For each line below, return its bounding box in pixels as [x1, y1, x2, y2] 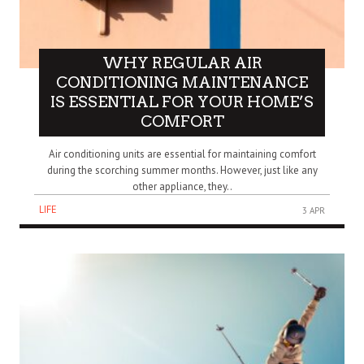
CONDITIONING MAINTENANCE [56, 73, 308, 93]
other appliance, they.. [132, 180, 232, 194]
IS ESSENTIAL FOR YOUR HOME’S [50, 93, 314, 112]
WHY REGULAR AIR [102, 54, 262, 73]
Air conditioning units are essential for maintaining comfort [48, 147, 316, 162]
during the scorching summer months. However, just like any [46, 163, 318, 178]
